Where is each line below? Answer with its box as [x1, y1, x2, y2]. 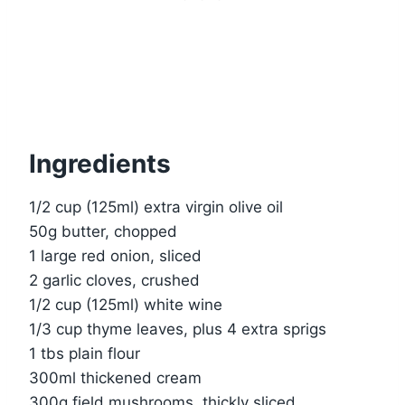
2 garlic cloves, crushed [29, 270, 200, 289]
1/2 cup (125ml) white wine [29, 295, 222, 314]
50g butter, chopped [29, 221, 177, 240]
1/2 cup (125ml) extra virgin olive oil [29, 197, 283, 216]
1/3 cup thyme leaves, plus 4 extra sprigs [29, 319, 326, 338]
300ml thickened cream [29, 368, 202, 387]
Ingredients [29, 147, 171, 179]
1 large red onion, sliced [29, 246, 202, 265]
